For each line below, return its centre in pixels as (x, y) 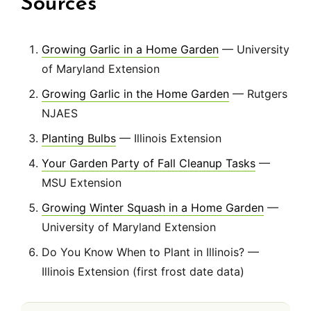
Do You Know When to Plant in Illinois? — (150, 252)
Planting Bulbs (79, 138)
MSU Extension (82, 183)
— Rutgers (258, 94)
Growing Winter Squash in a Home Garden (153, 208)
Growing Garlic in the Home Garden (135, 94)
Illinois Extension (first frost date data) (143, 272)
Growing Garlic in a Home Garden (130, 50)
